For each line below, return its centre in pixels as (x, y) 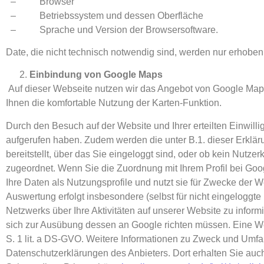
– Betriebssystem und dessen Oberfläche (106, 15)
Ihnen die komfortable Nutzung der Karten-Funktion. (115, 103)
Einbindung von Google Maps (96, 75)
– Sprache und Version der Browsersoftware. (113, 29)
